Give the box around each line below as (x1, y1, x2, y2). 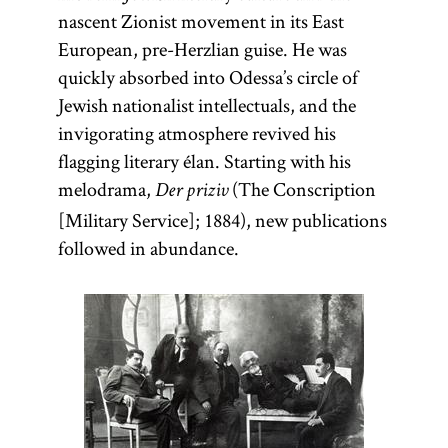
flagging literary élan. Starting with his (57, 148, 351, 174)
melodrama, (57, 176, 155, 202)
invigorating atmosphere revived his (57, 120, 336, 146)
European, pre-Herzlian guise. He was (57, 36, 347, 62)
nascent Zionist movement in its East (57, 8, 344, 34)
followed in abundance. (57, 235, 239, 261)
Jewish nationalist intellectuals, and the (57, 92, 356, 118)
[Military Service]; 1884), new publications (57, 207, 387, 233)
